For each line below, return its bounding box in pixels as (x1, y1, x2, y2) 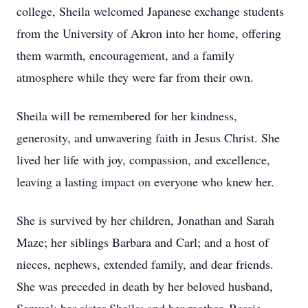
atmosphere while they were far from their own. (16, 69, 254, 85)
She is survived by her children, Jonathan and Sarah (16, 212, 274, 228)
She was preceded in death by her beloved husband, (16, 278, 273, 294)
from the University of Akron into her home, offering (16, 25, 281, 41)
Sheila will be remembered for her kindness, (16, 107, 237, 124)
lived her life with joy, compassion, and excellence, (16, 151, 270, 168)
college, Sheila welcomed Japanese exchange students (16, 3, 284, 19)
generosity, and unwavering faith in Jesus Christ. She (16, 129, 280, 146)
